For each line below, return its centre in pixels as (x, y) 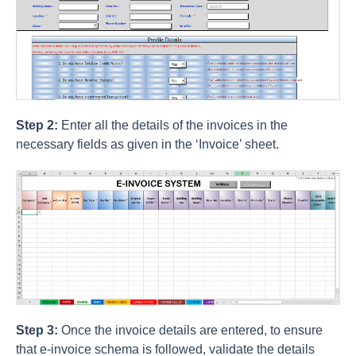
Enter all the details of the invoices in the (173, 125)
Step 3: (39, 330)
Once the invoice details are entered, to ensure (192, 330)
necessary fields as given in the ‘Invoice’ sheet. (147, 144)
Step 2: (37, 125)
